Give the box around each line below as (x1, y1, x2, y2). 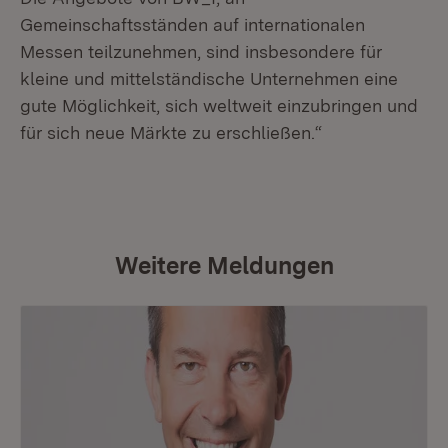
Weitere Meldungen (114, 251, 334, 280)
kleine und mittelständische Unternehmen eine (20, 68, 398, 89)
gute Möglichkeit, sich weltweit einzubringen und (20, 95, 418, 116)
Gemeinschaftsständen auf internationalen (20, 14, 365, 35)
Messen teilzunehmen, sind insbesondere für (20, 41, 382, 62)
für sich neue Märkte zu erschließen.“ (20, 122, 322, 143)
